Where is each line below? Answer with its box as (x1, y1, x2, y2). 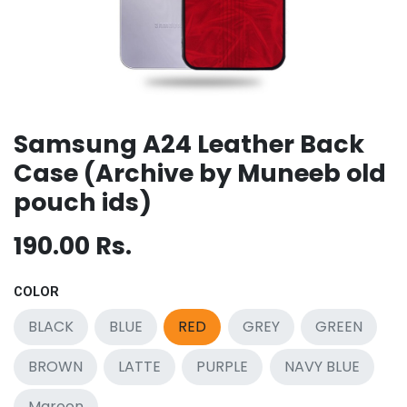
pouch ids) (14, 185, 152, 220)
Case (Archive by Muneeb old (14, 156, 386, 191)
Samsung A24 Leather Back (14, 127, 364, 162)
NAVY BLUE (283, 356, 360, 378)
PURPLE (196, 356, 249, 378)
